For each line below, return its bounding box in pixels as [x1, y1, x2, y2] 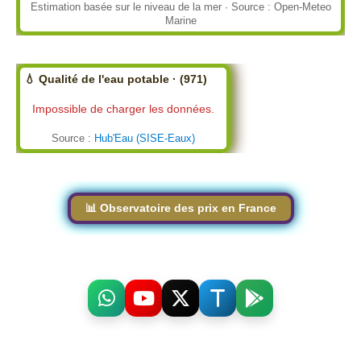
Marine [164, 14, 197, 27]
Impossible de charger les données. [32, 102, 214, 115]
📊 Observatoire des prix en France [85, 201, 276, 214]
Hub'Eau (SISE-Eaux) [94, 131, 195, 144]
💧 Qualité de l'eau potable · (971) [24, 72, 207, 85]
